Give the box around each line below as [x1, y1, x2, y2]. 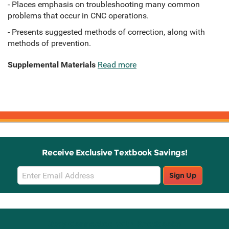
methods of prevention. [8, 38, 91, 49]
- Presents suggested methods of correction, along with [8, 27, 205, 37]
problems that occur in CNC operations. [8, 11, 149, 21]
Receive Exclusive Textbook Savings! [41, 148, 188, 158]
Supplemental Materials [8, 60, 96, 70]
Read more [98, 60, 136, 70]
